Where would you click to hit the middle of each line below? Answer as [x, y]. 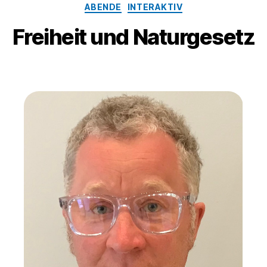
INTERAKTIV [155, 7]
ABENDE [103, 7]
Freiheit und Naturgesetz [133, 37]
